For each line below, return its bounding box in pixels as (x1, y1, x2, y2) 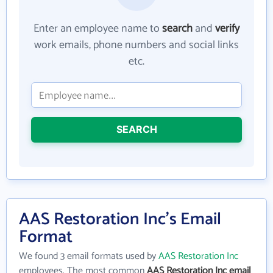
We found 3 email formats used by (19, 248, 158, 264)
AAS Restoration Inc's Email (19, 205, 221, 233)
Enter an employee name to (34, 19, 162, 38)
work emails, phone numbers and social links (34, 36, 239, 54)
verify (215, 19, 239, 38)
